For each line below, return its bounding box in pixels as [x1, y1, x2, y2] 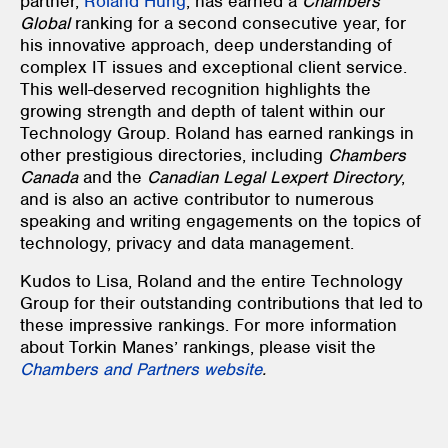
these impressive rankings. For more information [20, 313, 397, 336]
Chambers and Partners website [20, 357, 262, 380]
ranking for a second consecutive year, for [70, 11, 406, 34]
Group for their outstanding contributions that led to [20, 291, 423, 314]
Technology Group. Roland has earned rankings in [20, 121, 414, 144]
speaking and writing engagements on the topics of [20, 209, 421, 232]
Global [20, 11, 70, 34]
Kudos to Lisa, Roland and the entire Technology [20, 269, 403, 292]
